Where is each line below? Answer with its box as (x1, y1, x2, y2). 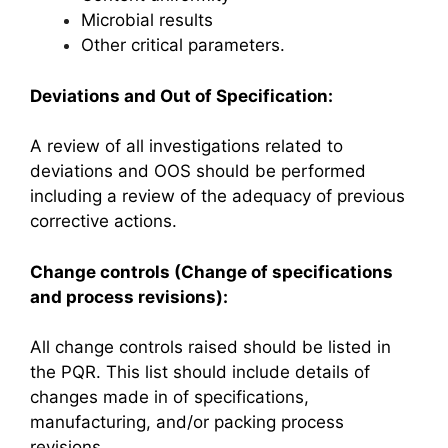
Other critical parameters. (81, 35, 285, 55)
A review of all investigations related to (30, 136, 343, 156)
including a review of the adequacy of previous (30, 186, 405, 206)
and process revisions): (30, 286, 228, 307)
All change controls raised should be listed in (30, 337, 391, 357)
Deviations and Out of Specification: (30, 85, 333, 106)
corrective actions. (30, 211, 177, 231)
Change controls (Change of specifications (30, 261, 393, 282)
